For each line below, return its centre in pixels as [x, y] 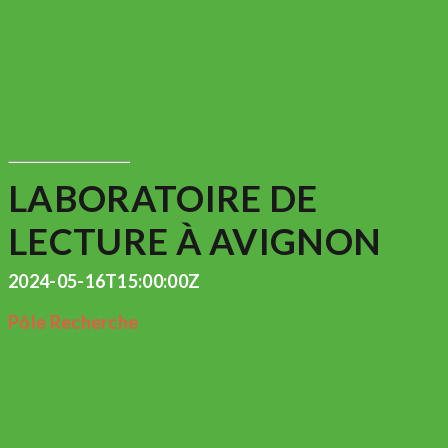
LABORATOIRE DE [163, 198]
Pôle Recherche [73, 322]
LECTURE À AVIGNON [195, 241]
